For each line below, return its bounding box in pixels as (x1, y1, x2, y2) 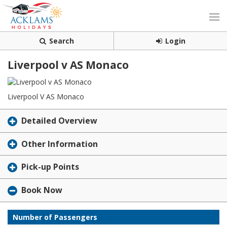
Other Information (21, 138, 98, 149)
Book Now (21, 184, 62, 196)
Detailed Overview (21, 115, 97, 126)
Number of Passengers (13, 212, 97, 222)
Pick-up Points (21, 161, 79, 173)
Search (49, 36, 74, 46)
